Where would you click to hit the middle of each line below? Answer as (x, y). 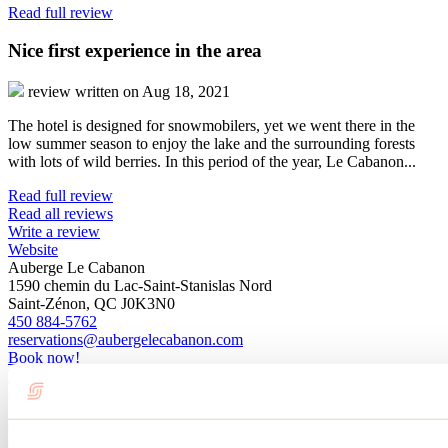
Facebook (39, 376)
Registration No (58, 394)
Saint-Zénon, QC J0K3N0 (91, 304)
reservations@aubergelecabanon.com (125, 340)
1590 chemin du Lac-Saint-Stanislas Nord (140, 286)
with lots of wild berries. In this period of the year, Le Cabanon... (212, 162)
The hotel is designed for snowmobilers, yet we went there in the (211, 126)
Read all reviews (60, 214)
